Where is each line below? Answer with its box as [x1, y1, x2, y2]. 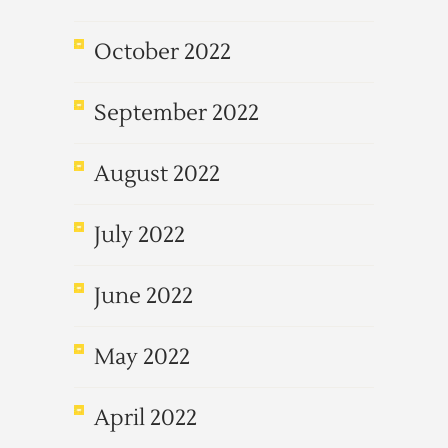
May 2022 [94, 343, 190, 371]
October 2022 [94, 38, 231, 66]
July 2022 [94, 221, 185, 249]
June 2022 [94, 282, 193, 310]
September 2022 [94, 99, 259, 127]
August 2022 [94, 160, 220, 188]
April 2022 [94, 404, 197, 432]
